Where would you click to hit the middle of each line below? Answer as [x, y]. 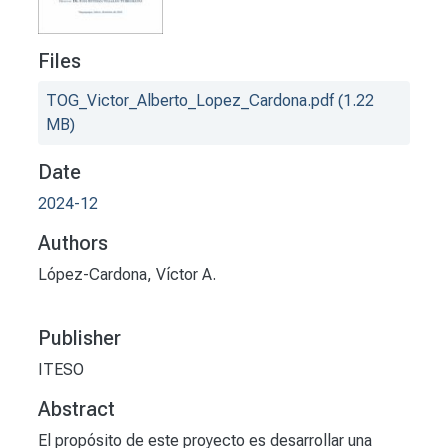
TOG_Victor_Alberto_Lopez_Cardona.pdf [190, 101]
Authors [73, 243]
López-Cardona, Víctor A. [127, 275]
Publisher [79, 338]
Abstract [76, 409]
